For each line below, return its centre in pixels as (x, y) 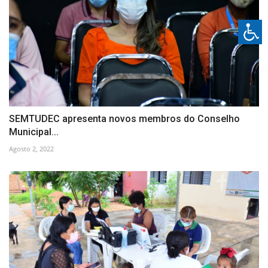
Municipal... (34, 132)
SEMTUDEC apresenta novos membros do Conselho (124, 119)
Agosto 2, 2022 (31, 149)
